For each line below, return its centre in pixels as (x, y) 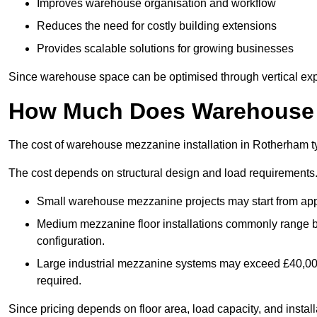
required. (59, 281)
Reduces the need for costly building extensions (157, 26)
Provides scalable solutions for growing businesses (165, 49)
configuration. (71, 241)
